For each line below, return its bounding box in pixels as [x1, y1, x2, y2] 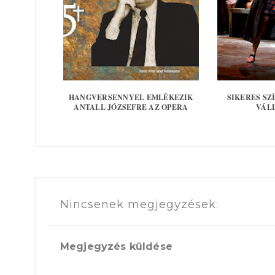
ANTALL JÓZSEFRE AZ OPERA [74, 101, 188, 112]
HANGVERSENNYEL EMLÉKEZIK [68, 91, 193, 103]
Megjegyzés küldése [60, 241, 172, 253]
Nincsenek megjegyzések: [60, 197, 219, 211]
